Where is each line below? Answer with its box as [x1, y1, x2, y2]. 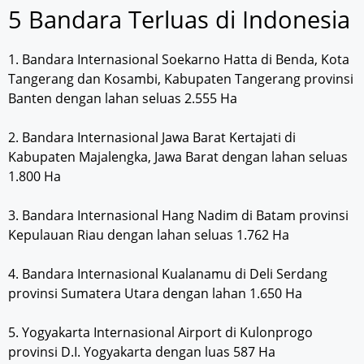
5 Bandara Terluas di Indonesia [8, 3, 350, 36]
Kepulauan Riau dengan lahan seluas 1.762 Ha [8, 226, 289, 245]
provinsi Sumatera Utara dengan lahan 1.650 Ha [8, 284, 302, 303]
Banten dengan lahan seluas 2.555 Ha [8, 89, 237, 108]
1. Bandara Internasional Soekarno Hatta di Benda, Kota [8, 50, 349, 69]
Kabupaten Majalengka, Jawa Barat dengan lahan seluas [8, 148, 348, 167]
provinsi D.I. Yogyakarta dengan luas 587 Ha [8, 343, 275, 362]
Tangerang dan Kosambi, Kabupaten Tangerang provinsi [8, 70, 353, 89]
